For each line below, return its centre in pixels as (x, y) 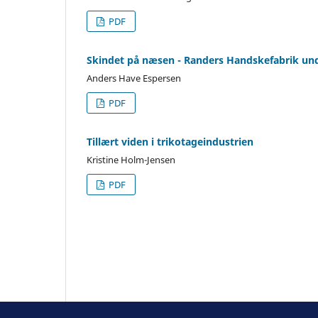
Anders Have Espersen (134, 78)
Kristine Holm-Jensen (131, 159)
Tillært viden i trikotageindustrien (170, 141)
